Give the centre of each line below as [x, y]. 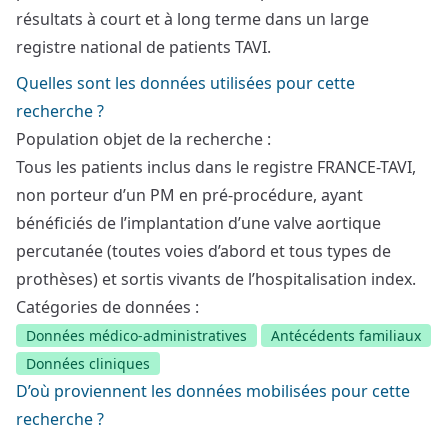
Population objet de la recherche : [143, 139]
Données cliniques [88, 363]
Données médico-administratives [136, 335]
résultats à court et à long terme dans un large [192, 19]
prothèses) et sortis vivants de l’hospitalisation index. [216, 279]
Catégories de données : [107, 307]
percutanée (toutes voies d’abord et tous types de [203, 251]
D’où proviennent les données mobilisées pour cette [213, 391]
